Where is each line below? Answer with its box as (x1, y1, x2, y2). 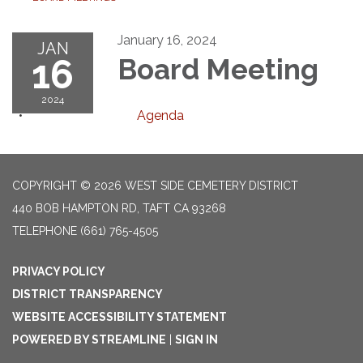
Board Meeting (117, 53, 318, 87)
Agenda (137, 108, 184, 124)
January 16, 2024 (117, 32, 217, 49)
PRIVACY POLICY (12, 265, 105, 279)
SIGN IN (175, 333, 218, 347)
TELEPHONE (12, 224, 77, 238)
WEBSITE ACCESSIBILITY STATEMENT (12, 310, 227, 324)
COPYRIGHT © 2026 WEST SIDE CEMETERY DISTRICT (12, 179, 298, 193)
